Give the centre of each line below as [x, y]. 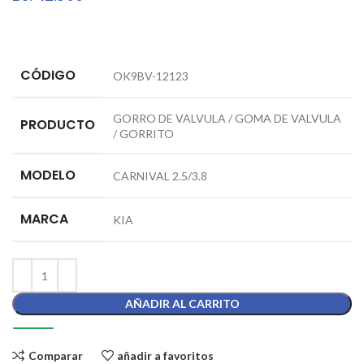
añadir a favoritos [166, 355]
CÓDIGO [48, 76]
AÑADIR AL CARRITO [182, 304]
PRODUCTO [58, 125]
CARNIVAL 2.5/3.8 [160, 176]
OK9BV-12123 [151, 76]
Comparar [55, 355]
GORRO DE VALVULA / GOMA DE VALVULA [227, 119]
